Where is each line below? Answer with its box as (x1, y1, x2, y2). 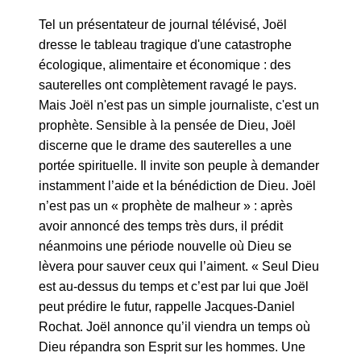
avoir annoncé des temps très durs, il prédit (39, 219, 283, 234)
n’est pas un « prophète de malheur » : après (39, 199, 293, 214)
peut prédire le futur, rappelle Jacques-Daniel (39, 300, 295, 314)
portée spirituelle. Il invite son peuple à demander (39, 159, 319, 173)
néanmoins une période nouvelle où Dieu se (39, 239, 292, 254)
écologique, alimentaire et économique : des (39, 58, 291, 73)
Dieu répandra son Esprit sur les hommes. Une (39, 340, 305, 355)
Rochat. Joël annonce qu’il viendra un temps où (39, 320, 310, 334)
